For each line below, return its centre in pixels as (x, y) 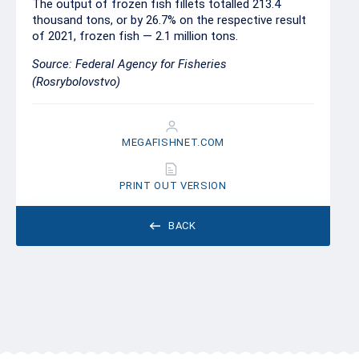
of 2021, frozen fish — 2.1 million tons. (135, 36)
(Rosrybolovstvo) (76, 82)
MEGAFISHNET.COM (173, 142)
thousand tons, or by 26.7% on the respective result (169, 20)
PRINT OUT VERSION (173, 186)
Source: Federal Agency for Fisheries (129, 64)
